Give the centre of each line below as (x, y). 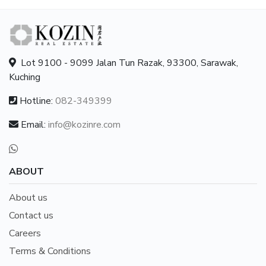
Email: (33, 124)
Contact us (31, 215)
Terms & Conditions (50, 251)
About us (28, 197)
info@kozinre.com (84, 124)
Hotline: (36, 101)
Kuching (25, 77)
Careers (25, 233)
